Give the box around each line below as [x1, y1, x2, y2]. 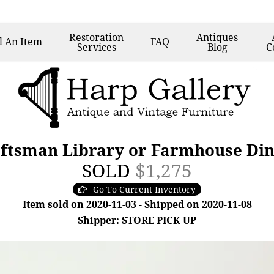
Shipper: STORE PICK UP [78, 213, 196, 227]
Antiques [196, 31, 239, 44]
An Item [5, 35, 43, 48]
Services [76, 40, 116, 54]
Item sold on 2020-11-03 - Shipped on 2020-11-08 [22, 198, 252, 211]
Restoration [69, 31, 124, 44]
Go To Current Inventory [93, 183, 196, 195]
